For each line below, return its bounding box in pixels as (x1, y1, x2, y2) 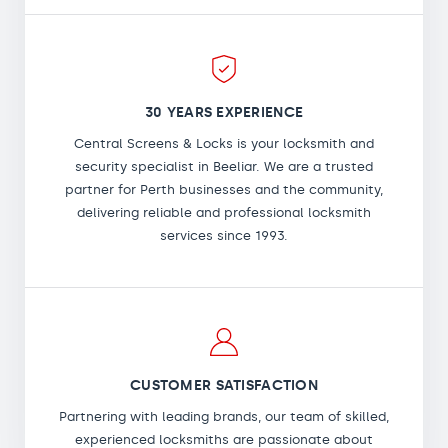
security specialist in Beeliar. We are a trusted (75, 158, 373, 174)
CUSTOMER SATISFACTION (130, 376, 318, 394)
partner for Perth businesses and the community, (65, 181, 383, 197)
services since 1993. (160, 227, 288, 243)
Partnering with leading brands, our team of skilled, (59, 408, 389, 424)
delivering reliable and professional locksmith (77, 204, 371, 220)
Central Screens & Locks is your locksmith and (74, 135, 374, 151)
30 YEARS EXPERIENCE (144, 103, 304, 121)
